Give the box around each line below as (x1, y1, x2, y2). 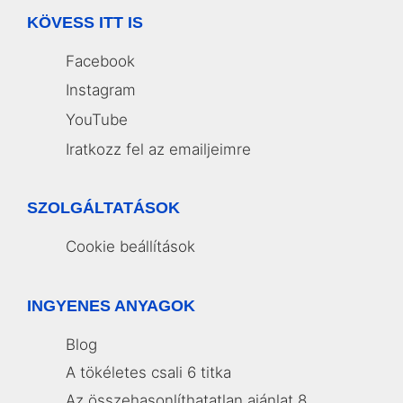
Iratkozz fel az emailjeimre (66, 139, 251, 158)
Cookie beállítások (66, 237, 195, 255)
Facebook (66, 51, 135, 70)
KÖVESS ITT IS (27, 13, 143, 31)
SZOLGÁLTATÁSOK (27, 198, 180, 217)
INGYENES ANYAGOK (27, 296, 195, 315)
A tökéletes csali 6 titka (66, 363, 231, 381)
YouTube (66, 110, 128, 129)
